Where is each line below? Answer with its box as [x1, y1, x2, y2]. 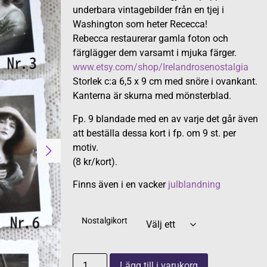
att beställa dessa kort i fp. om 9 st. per [72, 127, 236, 139]
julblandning [167, 179, 221, 191]
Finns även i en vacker [72, 179, 168, 191]
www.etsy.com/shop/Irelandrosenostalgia [72, 61, 249, 73]
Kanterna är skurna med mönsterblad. [72, 90, 231, 102]
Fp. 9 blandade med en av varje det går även [72, 113, 258, 125]
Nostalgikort [81, 215, 128, 226]
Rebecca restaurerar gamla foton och [72, 33, 228, 45]
